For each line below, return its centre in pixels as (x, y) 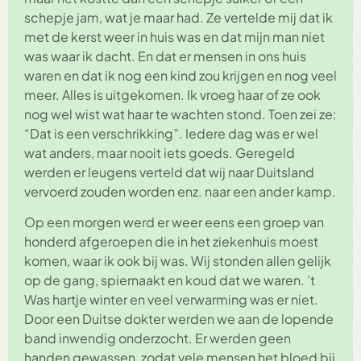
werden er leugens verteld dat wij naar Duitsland (169, 172)
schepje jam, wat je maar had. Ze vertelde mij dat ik (178, 18)
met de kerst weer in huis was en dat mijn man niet (174, 37)
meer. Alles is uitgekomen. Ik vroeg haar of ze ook (172, 95)
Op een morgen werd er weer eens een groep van (174, 222)
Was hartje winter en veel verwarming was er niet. (171, 300)
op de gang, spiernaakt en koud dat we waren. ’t (170, 280)
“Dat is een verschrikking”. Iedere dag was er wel (171, 134)
